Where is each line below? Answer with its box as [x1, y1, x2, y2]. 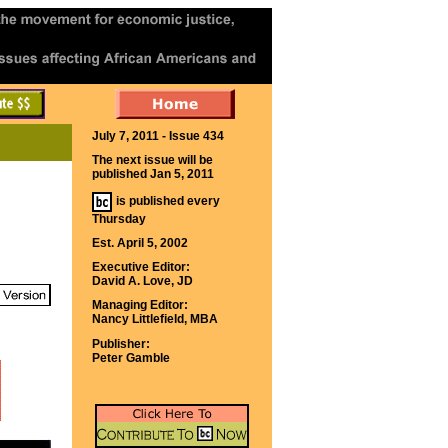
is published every [116, 194, 220, 208]
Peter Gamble [92, 351, 170, 365]
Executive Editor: [92, 260, 190, 274]
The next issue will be [92, 153, 213, 167]
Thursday [92, 211, 146, 226]
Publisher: [92, 337, 150, 351]
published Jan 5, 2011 [92, 167, 214, 181]
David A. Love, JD [92, 274, 193, 288]
